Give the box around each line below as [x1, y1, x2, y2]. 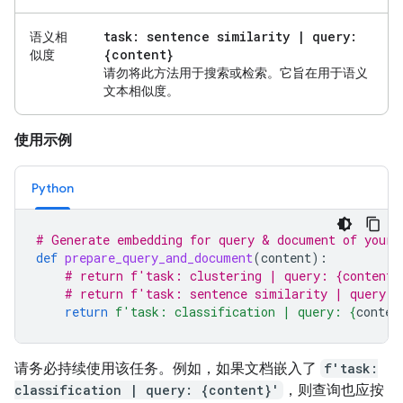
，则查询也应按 [283, 381, 384, 399]
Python [31, 179, 74, 196]
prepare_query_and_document [65, 248, 253, 266]
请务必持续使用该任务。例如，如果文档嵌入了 [14, 359, 320, 377]
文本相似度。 [103, 83, 179, 98]
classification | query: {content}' [14, 381, 280, 399]
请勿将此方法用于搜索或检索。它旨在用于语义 [103, 65, 368, 80]
